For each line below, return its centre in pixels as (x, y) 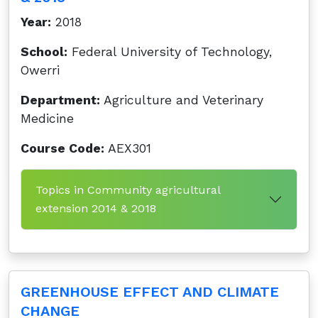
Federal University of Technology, (170, 52)
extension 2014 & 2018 (96, 208)
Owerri (40, 70)
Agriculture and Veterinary (182, 100)
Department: (60, 100)
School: (44, 52)
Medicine (47, 119)
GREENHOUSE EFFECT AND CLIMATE (150, 292)
